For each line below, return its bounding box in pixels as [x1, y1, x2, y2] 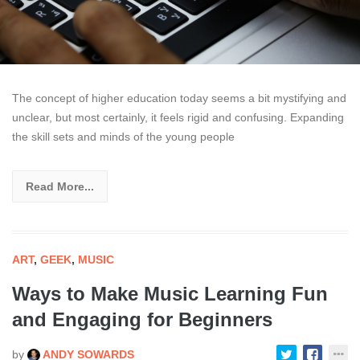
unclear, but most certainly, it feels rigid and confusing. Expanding [12, 110, 344, 124]
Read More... [26, 179, 94, 193]
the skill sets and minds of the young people [12, 129, 235, 143]
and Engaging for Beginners [12, 308, 272, 330]
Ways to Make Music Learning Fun [12, 282, 328, 305]
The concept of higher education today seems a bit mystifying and [12, 91, 346, 104]
